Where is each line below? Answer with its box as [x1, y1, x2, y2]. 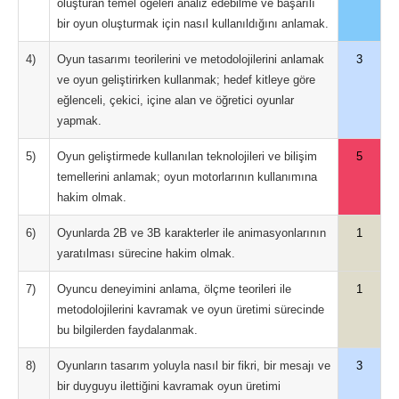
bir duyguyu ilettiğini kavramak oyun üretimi [57, 379, 281, 393]
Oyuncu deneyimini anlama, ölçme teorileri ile [57, 282, 291, 296]
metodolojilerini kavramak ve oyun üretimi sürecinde [57, 303, 324, 316]
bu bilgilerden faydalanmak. [57, 323, 198, 337]
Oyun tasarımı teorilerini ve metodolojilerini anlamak [57, 53, 324, 66]
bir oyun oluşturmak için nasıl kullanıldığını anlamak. [57, 17, 329, 30]
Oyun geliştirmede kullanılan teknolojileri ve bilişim [57, 150, 317, 163]
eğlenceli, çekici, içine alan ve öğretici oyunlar [57, 94, 294, 107]
